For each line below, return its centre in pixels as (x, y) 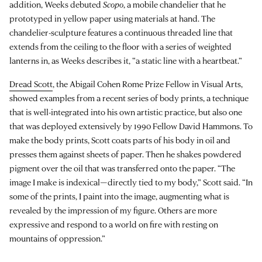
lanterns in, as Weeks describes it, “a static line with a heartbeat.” (126, 60)
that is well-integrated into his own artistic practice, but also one (126, 112)
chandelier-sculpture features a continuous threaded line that (121, 32)
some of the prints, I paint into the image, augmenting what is (119, 196)
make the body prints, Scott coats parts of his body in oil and (120, 140)
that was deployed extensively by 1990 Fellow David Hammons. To (131, 126)
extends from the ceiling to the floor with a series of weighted (120, 46)
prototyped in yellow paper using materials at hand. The (112, 18)
